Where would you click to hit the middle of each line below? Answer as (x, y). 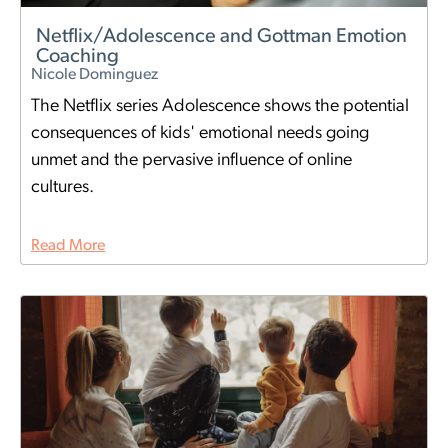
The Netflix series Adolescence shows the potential (220, 107)
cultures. (62, 188)
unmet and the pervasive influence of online (191, 161)
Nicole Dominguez (94, 75)
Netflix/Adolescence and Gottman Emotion (221, 37)
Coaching (77, 57)
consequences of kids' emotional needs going (200, 134)
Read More (68, 246)
